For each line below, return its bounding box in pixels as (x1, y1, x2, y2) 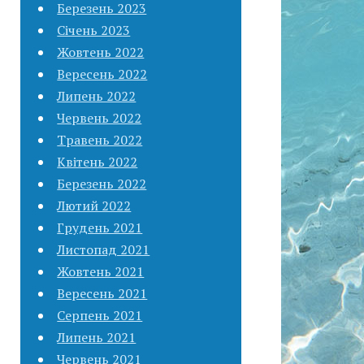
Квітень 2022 (57, 152, 138, 171)
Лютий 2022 (57, 196, 132, 214)
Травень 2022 (57, 130, 143, 149)
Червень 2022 (57, 108, 142, 127)
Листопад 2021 (57, 240, 150, 258)
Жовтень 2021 (57, 262, 145, 280)
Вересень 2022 (57, 64, 148, 83)
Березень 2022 (57, 174, 147, 193)
